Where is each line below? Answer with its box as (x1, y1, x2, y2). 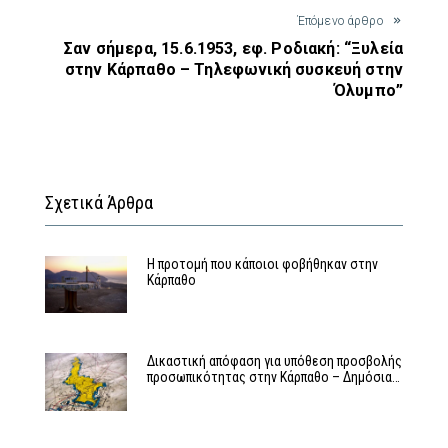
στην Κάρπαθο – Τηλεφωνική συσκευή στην (64, 60, 403, 80)
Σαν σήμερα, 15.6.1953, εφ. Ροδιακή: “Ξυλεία (64, 39, 403, 59)
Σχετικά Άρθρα (45, 192, 153, 214)
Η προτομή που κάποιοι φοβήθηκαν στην (146, 256, 378, 273)
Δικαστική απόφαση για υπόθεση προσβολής (146, 353, 402, 370)
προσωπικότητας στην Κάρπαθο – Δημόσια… (146, 369, 400, 386)
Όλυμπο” (333, 81, 403, 101)
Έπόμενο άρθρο (296, 14, 383, 29)
